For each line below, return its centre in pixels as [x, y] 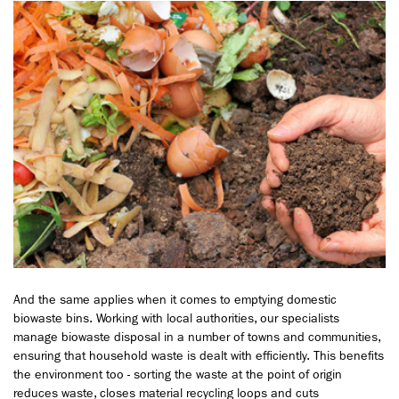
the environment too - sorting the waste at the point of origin [178, 374]
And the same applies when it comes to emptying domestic [175, 299]
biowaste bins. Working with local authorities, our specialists [176, 318]
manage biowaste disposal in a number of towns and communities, [197, 337]
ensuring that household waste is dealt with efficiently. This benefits [199, 355]
